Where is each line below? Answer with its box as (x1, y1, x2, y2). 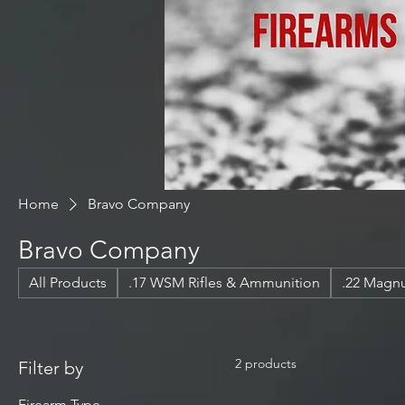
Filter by (18, 357, 83, 379)
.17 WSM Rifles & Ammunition (128, 274, 320, 291)
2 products (235, 355, 297, 372)
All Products (29, 274, 107, 291)
